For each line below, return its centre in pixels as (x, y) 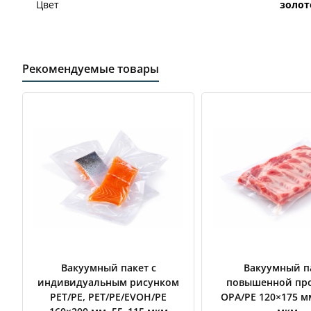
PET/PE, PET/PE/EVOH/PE (108, 296)
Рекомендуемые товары (91, 68)
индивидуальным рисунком (108, 282)
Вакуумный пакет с (108, 267)
